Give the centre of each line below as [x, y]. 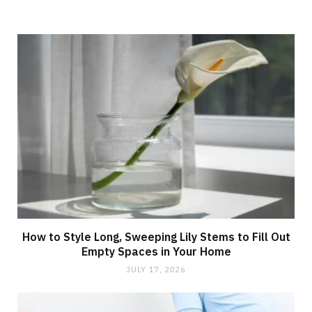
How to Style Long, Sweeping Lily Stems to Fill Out [156, 237]
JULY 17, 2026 [156, 270]
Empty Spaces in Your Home [156, 251]
